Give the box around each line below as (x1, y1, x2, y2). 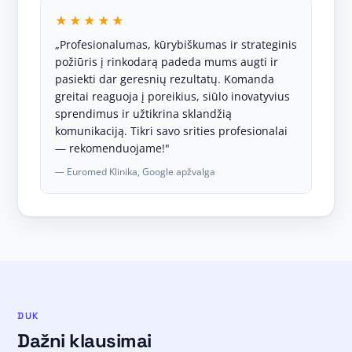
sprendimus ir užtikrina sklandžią (55, 106, 232, 121)
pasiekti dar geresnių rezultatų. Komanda (55, 71, 274, 86)
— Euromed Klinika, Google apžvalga (55, 165, 215, 178)
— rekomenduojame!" (55, 141, 170, 156)
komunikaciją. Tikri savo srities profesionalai (55, 123, 288, 138)
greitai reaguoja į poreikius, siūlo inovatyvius (55, 89, 290, 104)
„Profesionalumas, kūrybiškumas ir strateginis (55, 37, 297, 52)
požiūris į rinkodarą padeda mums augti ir (55, 54, 278, 69)
